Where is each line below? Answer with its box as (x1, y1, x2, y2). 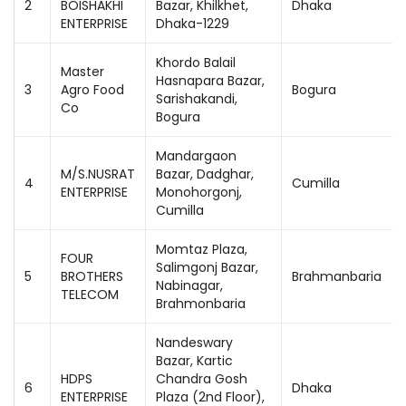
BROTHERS (61, 267, 123, 285)
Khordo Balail (156, 53, 236, 72)
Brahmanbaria (292, 267, 382, 285)
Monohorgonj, (156, 183, 242, 201)
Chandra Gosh (156, 370, 247, 388)
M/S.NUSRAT (61, 165, 135, 183)
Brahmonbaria (156, 295, 246, 313)
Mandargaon (156, 147, 237, 165)
